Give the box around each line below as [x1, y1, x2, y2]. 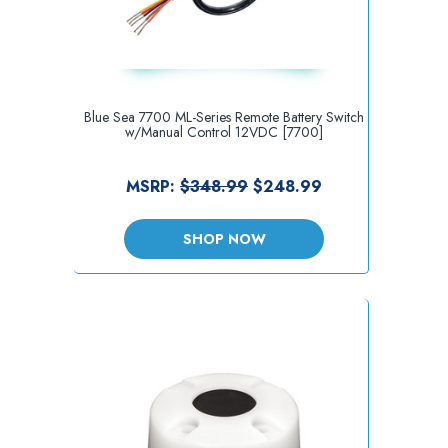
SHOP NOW [182, 229, 266, 250]
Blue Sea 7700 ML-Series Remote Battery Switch [84, 107, 364, 128]
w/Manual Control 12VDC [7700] [125, 122, 323, 143]
